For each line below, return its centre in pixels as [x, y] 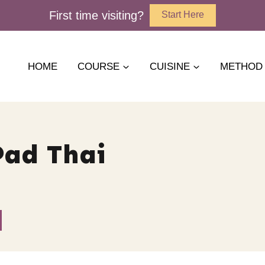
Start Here [183, 14]
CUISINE [170, 66]
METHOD [241, 66]
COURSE [98, 66]
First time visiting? [96, 15]
